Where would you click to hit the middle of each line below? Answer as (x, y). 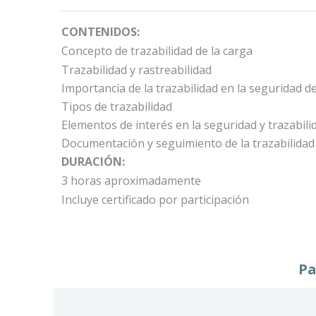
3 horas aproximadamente (131, 180)
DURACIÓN (92, 161)
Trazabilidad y (98, 69)
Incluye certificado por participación (155, 199)
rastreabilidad (174, 69)
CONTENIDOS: (101, 31)
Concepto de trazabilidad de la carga (157, 50)
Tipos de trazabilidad (117, 106)
